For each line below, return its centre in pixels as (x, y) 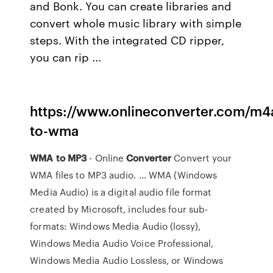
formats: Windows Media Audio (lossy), (115, 226)
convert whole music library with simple (136, 23)
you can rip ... (66, 57)
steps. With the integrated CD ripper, (127, 40)
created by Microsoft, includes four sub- (119, 209)
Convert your (202, 158)
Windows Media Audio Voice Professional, (122, 243)
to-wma (55, 130)
